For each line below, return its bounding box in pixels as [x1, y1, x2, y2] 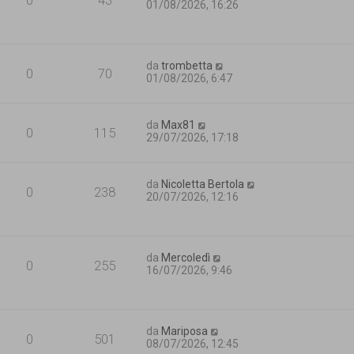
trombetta [161, 58, 213, 72]
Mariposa [161, 324, 209, 337]
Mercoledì [161, 250, 211, 264]
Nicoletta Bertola [161, 177, 245, 190]
